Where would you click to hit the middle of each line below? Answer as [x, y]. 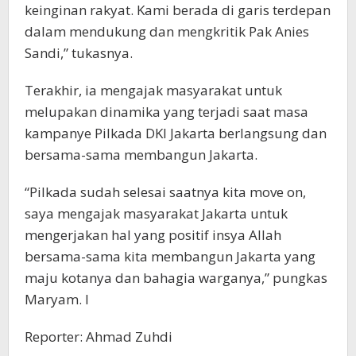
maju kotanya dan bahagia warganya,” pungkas [176, 277]
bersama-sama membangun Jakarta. [141, 154]
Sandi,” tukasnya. [79, 52]
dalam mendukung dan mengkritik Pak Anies [167, 31]
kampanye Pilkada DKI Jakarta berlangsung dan [176, 133]
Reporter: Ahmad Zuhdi [99, 336]
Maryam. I [57, 299]
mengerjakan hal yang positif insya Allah [153, 234]
